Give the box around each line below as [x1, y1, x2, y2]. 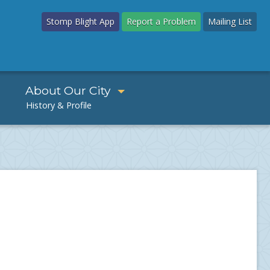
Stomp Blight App [46, 16, 115, 27]
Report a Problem [127, 16, 196, 27]
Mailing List [208, 16, 252, 27]
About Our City [25, 83, 111, 98]
